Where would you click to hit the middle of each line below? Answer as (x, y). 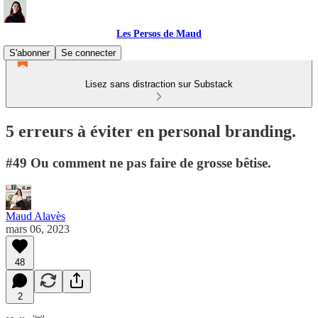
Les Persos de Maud (159, 34)
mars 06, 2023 (38, 229)
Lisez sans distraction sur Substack (159, 84)
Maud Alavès (35, 216)
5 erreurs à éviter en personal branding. (151, 131)
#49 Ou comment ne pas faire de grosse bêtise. (138, 163)
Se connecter (88, 53)
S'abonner (29, 53)
